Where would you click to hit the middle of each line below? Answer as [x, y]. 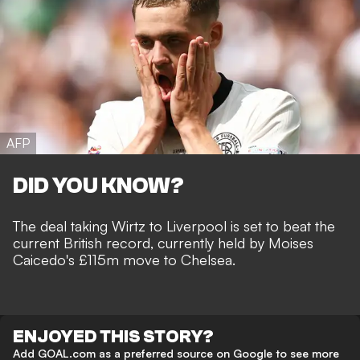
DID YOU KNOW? [98, 186]
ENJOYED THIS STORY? [113, 337]
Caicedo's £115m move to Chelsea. [124, 260]
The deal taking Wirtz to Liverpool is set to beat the [174, 226]
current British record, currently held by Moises [163, 243]
